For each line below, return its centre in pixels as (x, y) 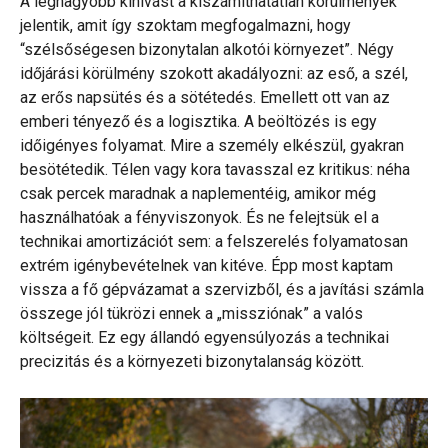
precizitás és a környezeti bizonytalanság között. (192, 361)
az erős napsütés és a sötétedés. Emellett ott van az (205, 97)
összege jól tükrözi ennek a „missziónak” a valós (191, 313)
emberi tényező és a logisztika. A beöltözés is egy (198, 121)
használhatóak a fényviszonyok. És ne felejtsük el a (199, 217)
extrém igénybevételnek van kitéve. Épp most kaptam (206, 265)
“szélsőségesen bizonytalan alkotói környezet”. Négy (207, 49)
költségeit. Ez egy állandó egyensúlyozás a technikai (204, 337)
